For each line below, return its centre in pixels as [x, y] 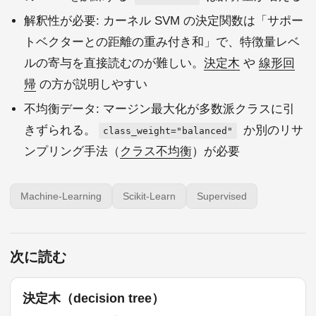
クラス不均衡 [156, 152]
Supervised [222, 196]
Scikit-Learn [149, 196]
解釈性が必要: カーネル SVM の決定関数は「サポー [164, 21]
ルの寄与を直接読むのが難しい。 [114, 63]
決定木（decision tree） [93, 298]
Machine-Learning [61, 196]
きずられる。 [60, 130]
